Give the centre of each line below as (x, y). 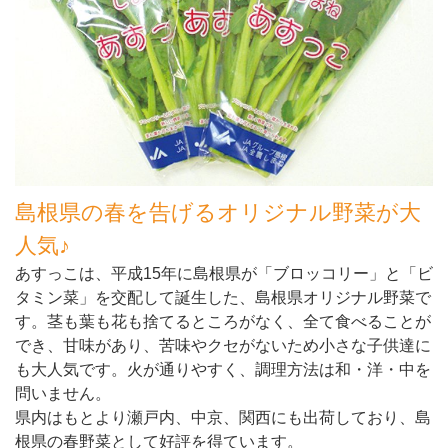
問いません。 (63, 394)
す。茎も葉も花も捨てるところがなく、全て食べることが (223, 322)
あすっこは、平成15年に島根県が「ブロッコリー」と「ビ (224, 274)
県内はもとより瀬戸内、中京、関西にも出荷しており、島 (223, 418)
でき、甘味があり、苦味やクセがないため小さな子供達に (223, 346)
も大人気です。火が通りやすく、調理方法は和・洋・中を (223, 370)
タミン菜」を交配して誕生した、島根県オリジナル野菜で (223, 298)
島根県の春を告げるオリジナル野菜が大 (218, 213)
